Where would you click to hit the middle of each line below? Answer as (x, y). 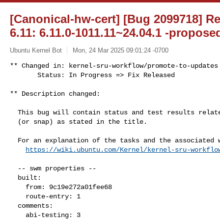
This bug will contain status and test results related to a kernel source (14, 112)
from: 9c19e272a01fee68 (18, 187)
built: (14, 178)
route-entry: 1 (18, 196)
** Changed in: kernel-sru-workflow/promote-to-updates (114, 66)
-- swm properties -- (14, 168)
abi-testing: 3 (18, 215)
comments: (14, 206)
